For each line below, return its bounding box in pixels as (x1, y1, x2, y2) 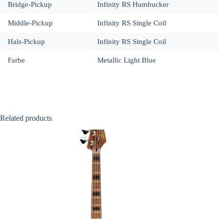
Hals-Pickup (8, 37, 45, 45)
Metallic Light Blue (97, 56, 156, 64)
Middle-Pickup (8, 19, 53, 27)
